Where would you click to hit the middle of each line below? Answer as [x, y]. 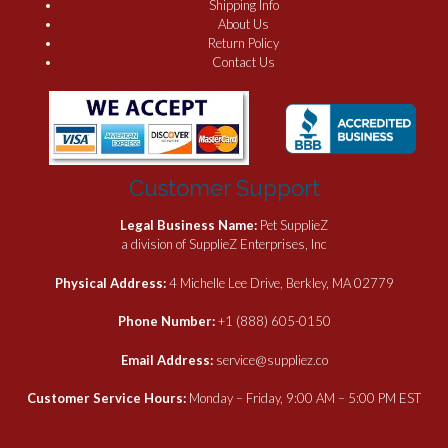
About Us [243, 23]
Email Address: [168, 359]
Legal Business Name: [190, 225]
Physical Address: [111, 282]
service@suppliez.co [271, 359]
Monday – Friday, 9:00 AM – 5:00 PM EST [305, 398]
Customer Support [224, 187]
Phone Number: [167, 321]
